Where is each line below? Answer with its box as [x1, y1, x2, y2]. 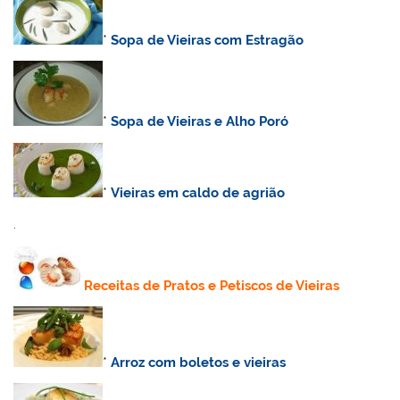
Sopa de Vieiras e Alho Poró [111, 113, 289, 130]
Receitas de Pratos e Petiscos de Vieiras [84, 277, 340, 294]
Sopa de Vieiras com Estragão [111, 32, 304, 49]
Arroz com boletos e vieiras [111, 354, 287, 371]
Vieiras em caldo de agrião [111, 184, 286, 201]
